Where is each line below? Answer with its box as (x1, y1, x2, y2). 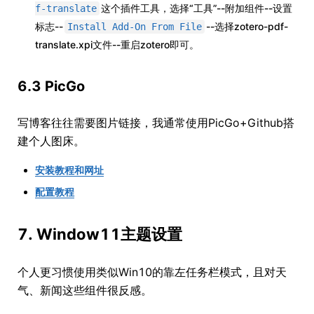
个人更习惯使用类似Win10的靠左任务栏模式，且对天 (18, 265, 287, 280)
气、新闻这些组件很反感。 (18, 283, 152, 298)
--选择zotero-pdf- (206, 20, 288, 33)
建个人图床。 (18, 134, 85, 149)
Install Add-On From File (67, 21, 202, 33)
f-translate (35, 3, 97, 15)
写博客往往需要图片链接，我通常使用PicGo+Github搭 (18, 116, 294, 130)
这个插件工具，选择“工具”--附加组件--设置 (101, 2, 292, 15)
